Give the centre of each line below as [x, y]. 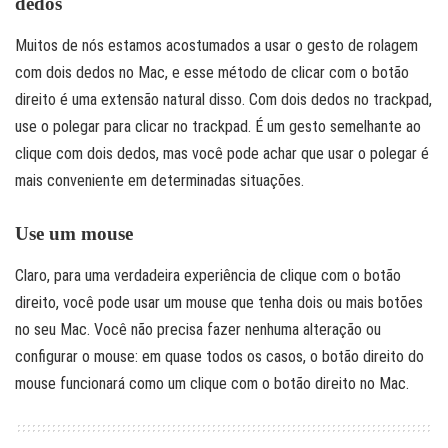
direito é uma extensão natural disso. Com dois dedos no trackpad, [223, 99]
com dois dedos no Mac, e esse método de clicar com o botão [212, 72]
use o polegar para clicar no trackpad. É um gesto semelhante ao [218, 126]
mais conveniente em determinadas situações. [159, 180]
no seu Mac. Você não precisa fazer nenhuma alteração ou [198, 329]
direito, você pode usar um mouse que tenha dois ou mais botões [219, 302]
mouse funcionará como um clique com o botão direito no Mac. [212, 383]
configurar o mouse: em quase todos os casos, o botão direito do [219, 356]
